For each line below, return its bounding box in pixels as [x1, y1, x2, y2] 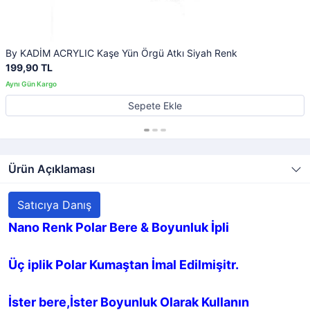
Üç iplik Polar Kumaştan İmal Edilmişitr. [8, 257, 239, 272]
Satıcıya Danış [17, 198, 91, 212]
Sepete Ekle [128, 100, 182, 111]
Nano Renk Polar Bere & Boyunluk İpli [8, 220, 229, 235]
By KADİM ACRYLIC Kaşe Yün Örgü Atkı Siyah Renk [6, 47, 237, 59]
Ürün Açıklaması [8, 162, 95, 176]
